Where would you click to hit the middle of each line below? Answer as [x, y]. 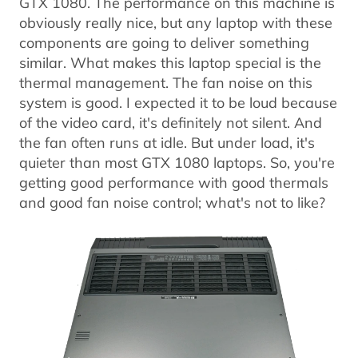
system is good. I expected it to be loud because [178, 103]
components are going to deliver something [164, 43]
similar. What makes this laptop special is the [170, 63]
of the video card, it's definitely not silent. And [171, 123]
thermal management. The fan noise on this [166, 83]
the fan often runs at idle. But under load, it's [167, 143]
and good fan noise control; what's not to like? [172, 203]
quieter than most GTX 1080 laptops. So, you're [177, 163]
